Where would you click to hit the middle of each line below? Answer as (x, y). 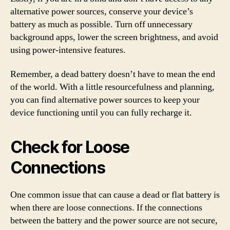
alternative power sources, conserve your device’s (102, 11)
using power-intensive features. (68, 50)
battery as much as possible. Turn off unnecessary (101, 24)
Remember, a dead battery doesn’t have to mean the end (113, 74)
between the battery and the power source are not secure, (114, 221)
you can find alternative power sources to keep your (105, 100)
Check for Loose (70, 147)
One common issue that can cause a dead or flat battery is (115, 195)
